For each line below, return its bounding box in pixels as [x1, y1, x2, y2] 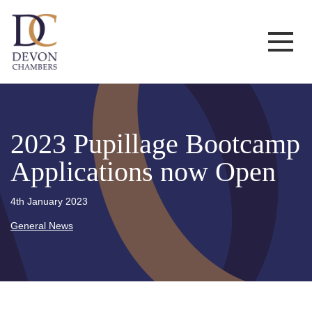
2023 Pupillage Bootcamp [10, 127, 300, 159]
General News [10, 219, 73, 231]
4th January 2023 [10, 195, 88, 207]
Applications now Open [10, 155, 276, 187]
